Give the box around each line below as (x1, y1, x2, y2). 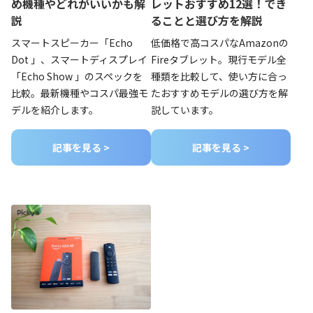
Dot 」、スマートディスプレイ (11, 52, 147, 67)
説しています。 (151, 103, 219, 117)
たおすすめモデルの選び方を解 (151, 86, 288, 101)
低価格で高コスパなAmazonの (151, 36, 289, 50)
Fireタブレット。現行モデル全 (151, 52, 286, 67)
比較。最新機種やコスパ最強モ (11, 86, 148, 101)
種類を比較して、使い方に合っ (151, 69, 287, 84)
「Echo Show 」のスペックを (11, 69, 143, 84)
